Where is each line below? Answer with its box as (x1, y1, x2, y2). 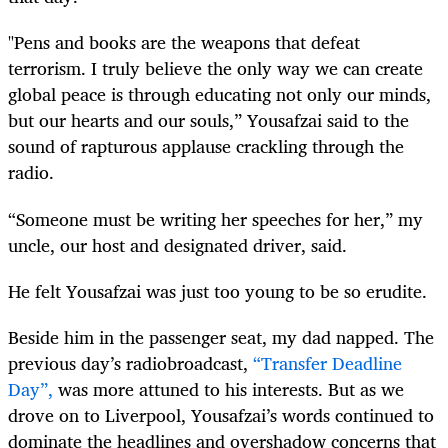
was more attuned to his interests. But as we (53, 373, 404, 404)
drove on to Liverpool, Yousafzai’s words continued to (8, 399, 434, 430)
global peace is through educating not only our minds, (8, 79, 431, 110)
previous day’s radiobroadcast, (8, 347, 253, 378)
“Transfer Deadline (253, 347, 402, 378)
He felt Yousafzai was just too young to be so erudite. (8, 275, 427, 306)
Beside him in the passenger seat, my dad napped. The (8, 321, 434, 352)
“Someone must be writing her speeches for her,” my (8, 203, 423, 234)
